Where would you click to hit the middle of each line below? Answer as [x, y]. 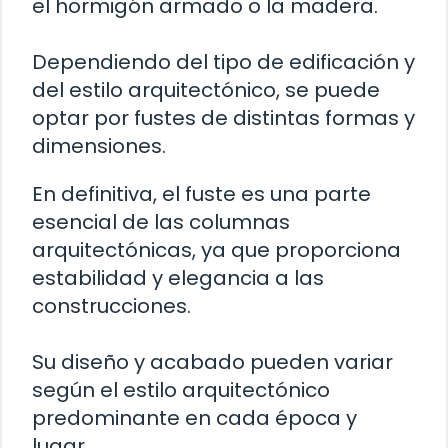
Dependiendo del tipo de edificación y [223, 61]
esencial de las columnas [161, 221]
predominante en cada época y [194, 417]
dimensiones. [99, 145]
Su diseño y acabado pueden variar [212, 361]
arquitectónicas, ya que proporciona [216, 249]
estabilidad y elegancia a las [178, 277]
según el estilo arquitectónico [181, 389]
